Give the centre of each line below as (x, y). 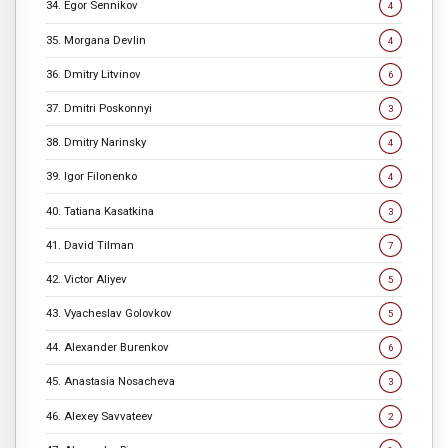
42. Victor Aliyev (86, 278)
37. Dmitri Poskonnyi (99, 107)
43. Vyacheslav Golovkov (109, 313)
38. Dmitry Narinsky (96, 142)
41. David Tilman (90, 244)
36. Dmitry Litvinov (93, 73)
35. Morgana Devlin (96, 39)
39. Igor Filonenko (91, 176)
